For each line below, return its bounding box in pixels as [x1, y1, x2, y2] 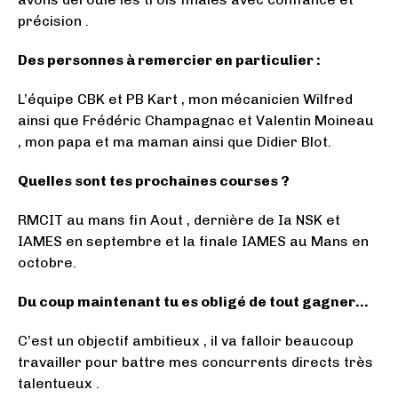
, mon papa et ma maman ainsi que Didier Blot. [18, 132, 331, 150]
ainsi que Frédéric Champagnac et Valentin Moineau [18, 111, 374, 129]
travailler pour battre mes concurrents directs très [18, 353, 373, 370]
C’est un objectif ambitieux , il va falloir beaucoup [18, 331, 354, 349]
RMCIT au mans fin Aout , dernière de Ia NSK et [18, 211, 340, 228]
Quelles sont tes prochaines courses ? [18, 171, 290, 189]
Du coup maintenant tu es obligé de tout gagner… [18, 292, 369, 310]
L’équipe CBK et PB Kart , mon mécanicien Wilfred [18, 90, 353, 107]
